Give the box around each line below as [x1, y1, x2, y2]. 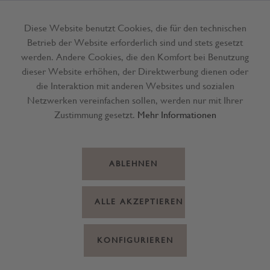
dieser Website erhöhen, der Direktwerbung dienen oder [22, 66, 248, 77]
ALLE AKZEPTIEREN [94, 197, 183, 207]
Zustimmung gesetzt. [54, 109, 137, 121]
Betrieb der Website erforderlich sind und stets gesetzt [27, 37, 243, 48]
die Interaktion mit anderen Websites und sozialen [36, 80, 234, 92]
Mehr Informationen [137, 109, 216, 121]
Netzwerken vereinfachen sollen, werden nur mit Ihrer [27, 95, 243, 106]
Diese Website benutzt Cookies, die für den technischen [24, 22, 246, 34]
